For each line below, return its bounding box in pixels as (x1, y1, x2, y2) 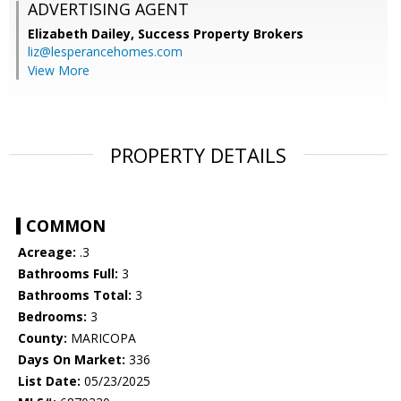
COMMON (26, 215, 106, 237)
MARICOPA (67, 329, 136, 347)
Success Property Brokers (138, 25, 303, 43)
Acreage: (18, 243, 76, 261)
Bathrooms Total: (18, 286, 132, 304)
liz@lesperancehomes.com (28, 43, 183, 61)
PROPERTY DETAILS (110, 141, 286, 169)
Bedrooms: (18, 308, 87, 326)
